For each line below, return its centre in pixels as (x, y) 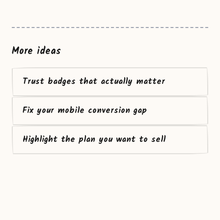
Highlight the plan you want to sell (94, 140)
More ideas (36, 52)
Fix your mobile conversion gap (85, 111)
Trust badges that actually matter (94, 82)
